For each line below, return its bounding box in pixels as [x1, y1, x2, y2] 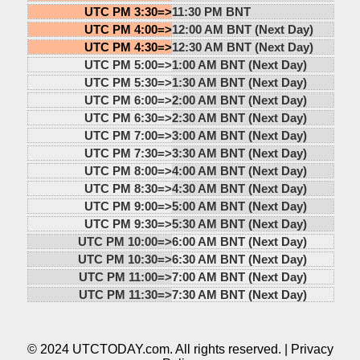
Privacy [290, 342, 333, 356]
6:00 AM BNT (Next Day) [171, 234, 307, 248]
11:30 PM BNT [171, 4, 251, 18]
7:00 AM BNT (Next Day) [171, 269, 307, 284]
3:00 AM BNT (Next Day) [171, 128, 307, 142]
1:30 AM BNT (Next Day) [171, 75, 307, 89]
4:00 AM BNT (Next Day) [171, 163, 307, 178]
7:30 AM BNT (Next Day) [171, 287, 307, 301]
